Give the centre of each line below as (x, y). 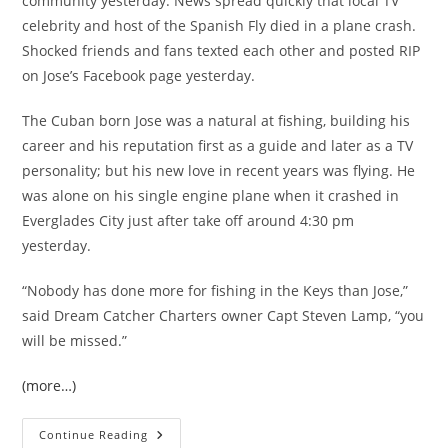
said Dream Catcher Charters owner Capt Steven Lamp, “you (223, 315)
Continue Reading (94, 434)
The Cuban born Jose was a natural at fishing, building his (216, 120)
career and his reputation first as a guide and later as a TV (218, 145)
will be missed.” (75, 340)
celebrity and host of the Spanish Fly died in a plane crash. (219, 25)
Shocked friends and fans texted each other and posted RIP (221, 50)
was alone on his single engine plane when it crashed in (211, 195)
